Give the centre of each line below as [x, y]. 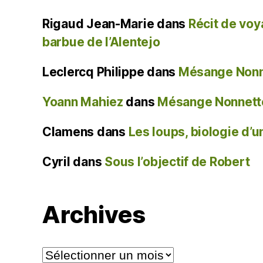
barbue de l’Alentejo [101, 42]
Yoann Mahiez [83, 102]
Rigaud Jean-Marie [98, 23]
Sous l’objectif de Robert [177, 161]
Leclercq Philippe [93, 72]
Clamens [68, 131]
